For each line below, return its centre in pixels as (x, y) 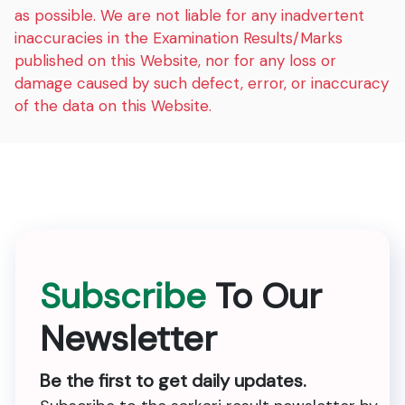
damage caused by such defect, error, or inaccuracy (202, 84)
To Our (264, 297)
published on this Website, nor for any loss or (176, 61)
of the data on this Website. (113, 106)
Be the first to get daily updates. (173, 381)
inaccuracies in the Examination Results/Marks (179, 38)
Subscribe (123, 297)
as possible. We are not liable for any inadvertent (190, 16)
